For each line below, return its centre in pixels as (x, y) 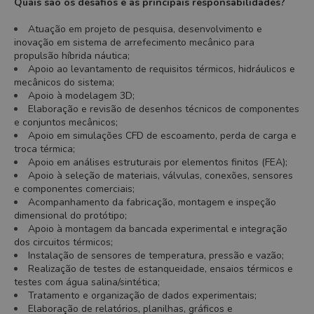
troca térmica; (45, 149)
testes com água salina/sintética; (87, 282)
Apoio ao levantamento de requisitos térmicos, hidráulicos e (162, 69)
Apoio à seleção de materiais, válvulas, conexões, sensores (161, 176)
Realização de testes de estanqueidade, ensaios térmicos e (161, 269)
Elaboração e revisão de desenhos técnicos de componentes (164, 109)
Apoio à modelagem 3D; (81, 96)
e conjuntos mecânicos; (66, 122)
